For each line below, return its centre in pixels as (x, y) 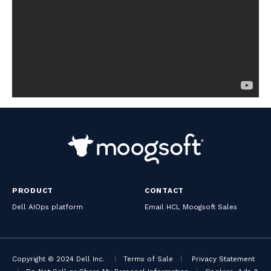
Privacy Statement (223, 259)
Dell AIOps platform (47, 207)
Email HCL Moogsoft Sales (191, 207)
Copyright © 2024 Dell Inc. (58, 259)
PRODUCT (33, 190)
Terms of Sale (148, 259)
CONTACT (165, 190)
